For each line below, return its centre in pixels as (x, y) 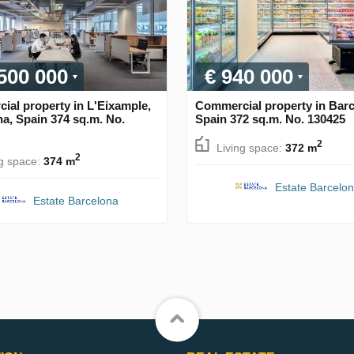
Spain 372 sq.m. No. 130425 (270, 119)
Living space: (251, 148)
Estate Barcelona (75, 201)
